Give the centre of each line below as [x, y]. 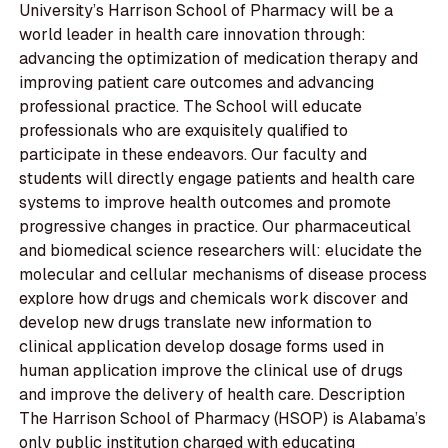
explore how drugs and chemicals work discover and [214, 298]
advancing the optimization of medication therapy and [219, 58]
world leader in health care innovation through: [193, 34]
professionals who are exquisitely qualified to [184, 130]
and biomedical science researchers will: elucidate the [221, 250]
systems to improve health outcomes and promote [205, 202]
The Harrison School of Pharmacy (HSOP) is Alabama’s [223, 418]
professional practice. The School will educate [191, 106]
